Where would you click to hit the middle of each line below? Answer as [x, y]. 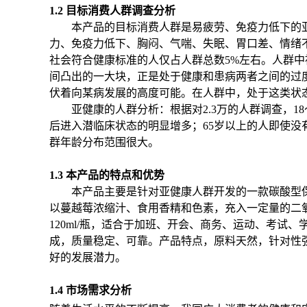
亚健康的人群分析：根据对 [137, 109]
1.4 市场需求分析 [90, 290]
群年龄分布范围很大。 [104, 142]
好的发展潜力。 [88, 257]
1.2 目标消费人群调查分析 [112, 11]
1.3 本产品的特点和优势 [107, 175]
